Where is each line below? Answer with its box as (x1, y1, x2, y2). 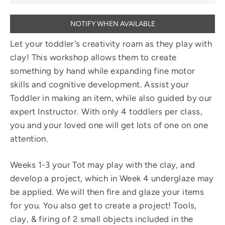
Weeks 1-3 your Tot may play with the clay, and (10, 159, 195, 170)
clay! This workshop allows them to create (10, 52, 177, 62)
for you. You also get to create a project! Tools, (10, 200, 197, 210)
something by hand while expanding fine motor (10, 65, 195, 76)
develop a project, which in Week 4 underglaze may (10, 173, 214, 183)
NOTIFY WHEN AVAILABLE (70, 20, 155, 29)
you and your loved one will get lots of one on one (10, 120, 208, 130)
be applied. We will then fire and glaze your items (10, 186, 204, 197)
